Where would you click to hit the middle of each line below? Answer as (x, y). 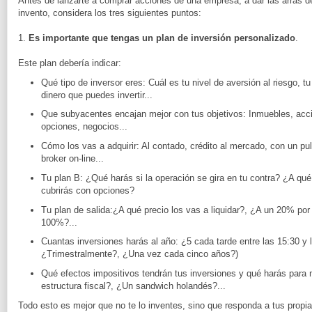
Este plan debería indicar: (70, 63)
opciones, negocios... (84, 127)
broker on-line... (72, 159)
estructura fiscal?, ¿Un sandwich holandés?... (133, 286)
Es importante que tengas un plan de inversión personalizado (162, 38)
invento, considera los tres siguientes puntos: (110, 13)
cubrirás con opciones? (87, 190)
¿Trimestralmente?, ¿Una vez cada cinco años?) (139, 254)
